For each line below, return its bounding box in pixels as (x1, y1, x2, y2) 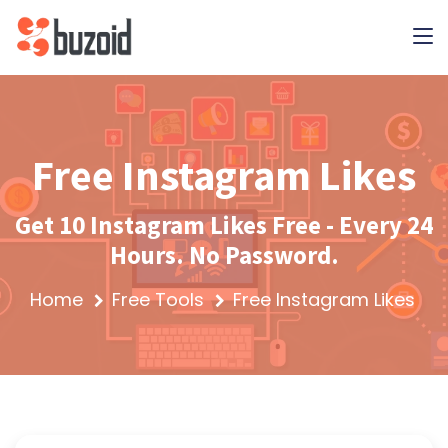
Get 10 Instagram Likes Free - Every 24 (15, 209, 433, 241)
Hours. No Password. (109, 239, 339, 271)
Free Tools (112, 287, 204, 312)
